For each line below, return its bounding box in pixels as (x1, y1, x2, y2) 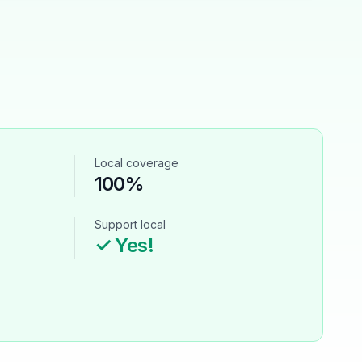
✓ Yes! (94, 234, 154, 257)
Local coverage (94, 156, 179, 170)
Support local (94, 217, 166, 231)
